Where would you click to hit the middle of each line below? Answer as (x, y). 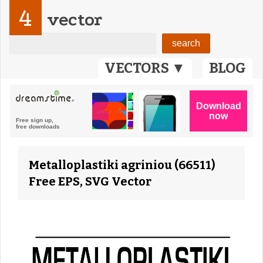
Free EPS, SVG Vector (90, 181)
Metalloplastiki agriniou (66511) (122, 165)
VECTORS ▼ (145, 68)
